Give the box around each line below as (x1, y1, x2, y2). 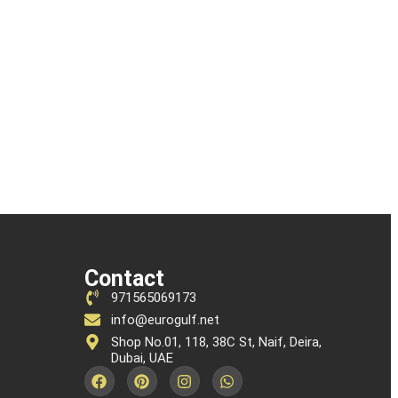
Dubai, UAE (111, 350, 174, 367)
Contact (84, 266, 164, 292)
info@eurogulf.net (111, 312, 220, 329)
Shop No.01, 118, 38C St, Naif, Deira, (111, 334, 322, 351)
